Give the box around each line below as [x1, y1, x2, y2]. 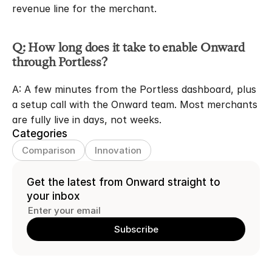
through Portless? [12, 55, 107, 69]
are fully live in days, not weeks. [12, 114, 161, 126]
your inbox [27, 190, 80, 202]
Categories [12, 127, 67, 140]
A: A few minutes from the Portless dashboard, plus [12, 83, 256, 95]
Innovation [95, 144, 141, 156]
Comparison [22, 144, 75, 156]
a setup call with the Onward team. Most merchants [12, 98, 257, 110]
